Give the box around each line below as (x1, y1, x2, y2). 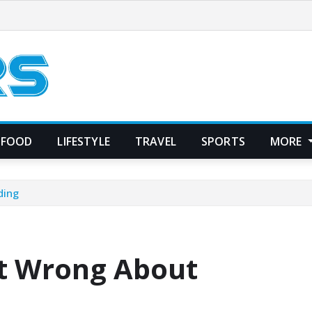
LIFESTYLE (57, 133, 110, 149)
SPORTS (201, 133, 245, 149)
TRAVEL (134, 133, 176, 149)
